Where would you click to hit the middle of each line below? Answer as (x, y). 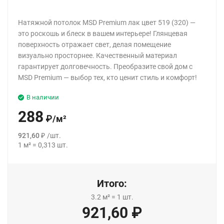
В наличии (43, 97)
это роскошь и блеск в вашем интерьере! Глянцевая (103, 33)
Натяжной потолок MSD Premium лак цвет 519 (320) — (107, 22)
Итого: (112, 183)
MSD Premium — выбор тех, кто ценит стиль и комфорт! (107, 77)
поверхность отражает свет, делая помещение (94, 44)
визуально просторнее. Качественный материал (97, 55)
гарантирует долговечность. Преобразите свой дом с (105, 66)
